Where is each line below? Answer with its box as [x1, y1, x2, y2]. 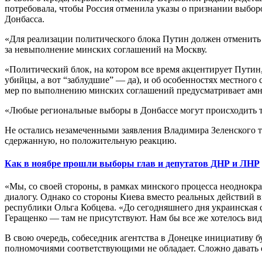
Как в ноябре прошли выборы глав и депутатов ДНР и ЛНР [5, 158, 260, 168]
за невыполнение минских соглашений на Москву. [5, 44, 207, 54]
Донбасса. [5, 13, 44, 24]
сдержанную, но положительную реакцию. [5, 135, 177, 146]
